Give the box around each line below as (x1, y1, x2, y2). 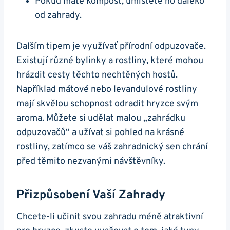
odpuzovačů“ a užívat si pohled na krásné (16, 127, 184, 139)
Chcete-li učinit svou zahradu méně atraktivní (16, 211, 203, 223)
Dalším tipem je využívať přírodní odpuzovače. (16, 41, 206, 53)
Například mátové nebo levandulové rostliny (16, 84, 197, 96)
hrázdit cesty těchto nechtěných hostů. (16, 69, 178, 82)
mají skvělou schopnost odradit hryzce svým (16, 98, 198, 110)
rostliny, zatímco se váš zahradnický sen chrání (16, 141, 208, 154)
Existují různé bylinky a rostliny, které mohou (16, 55, 203, 67)
